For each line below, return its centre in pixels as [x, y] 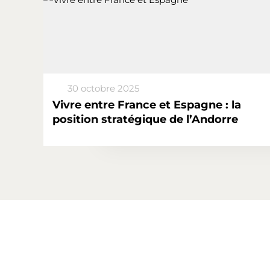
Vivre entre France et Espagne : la [147, 105]
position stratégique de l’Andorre [145, 119]
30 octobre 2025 [103, 88]
